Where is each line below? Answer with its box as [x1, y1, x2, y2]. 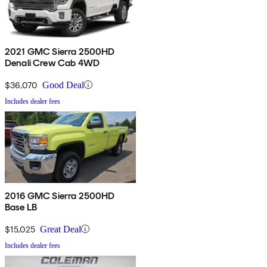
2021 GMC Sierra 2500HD [5, 45, 115, 57]
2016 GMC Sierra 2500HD [5, 190, 115, 201]
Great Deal [40, 223, 81, 234]
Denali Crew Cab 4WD [5, 57, 100, 69]
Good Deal [42, 79, 84, 90]
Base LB [5, 201, 38, 213]
